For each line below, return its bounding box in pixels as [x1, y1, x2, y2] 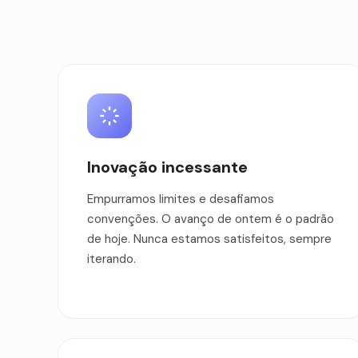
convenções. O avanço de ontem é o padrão [87, 211, 334, 227]
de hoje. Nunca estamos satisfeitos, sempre [87, 231, 332, 247]
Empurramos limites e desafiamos [87, 191, 274, 207]
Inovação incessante [87, 157, 248, 177]
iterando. [87, 251, 136, 267]
